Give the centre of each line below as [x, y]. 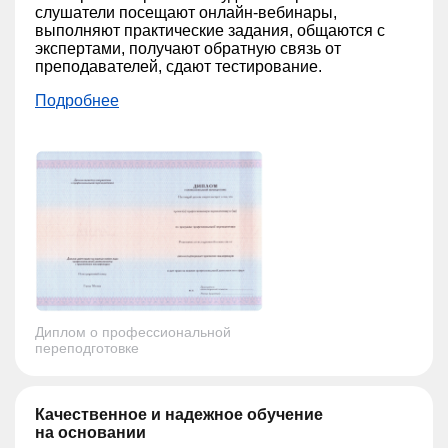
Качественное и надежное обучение [179, 414]
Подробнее [77, 100]
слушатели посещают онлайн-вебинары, [186, 12]
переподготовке [87, 347]
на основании [90, 432]
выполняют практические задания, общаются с [210, 30]
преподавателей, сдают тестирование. [178, 66]
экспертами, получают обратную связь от [188, 48]
